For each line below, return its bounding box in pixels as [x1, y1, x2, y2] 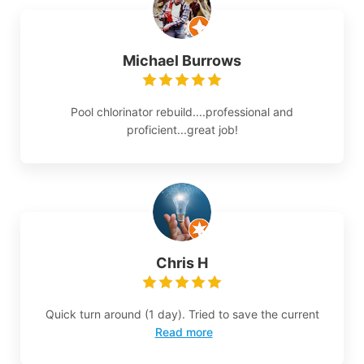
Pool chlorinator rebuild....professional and [71, 105, 293, 119]
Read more [154, 325, 213, 340]
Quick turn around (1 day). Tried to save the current [45, 307, 319, 322]
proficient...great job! [126, 123, 238, 137]
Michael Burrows [123, 52, 241, 70]
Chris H [156, 254, 208, 272]
